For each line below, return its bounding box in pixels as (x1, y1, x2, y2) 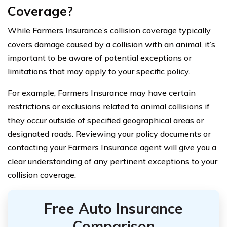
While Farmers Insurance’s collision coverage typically (8, 25, 211, 36)
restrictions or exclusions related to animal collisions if (8, 101, 210, 112)
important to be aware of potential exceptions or (8, 53, 192, 63)
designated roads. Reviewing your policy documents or (8, 129, 211, 139)
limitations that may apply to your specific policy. (8, 66, 190, 77)
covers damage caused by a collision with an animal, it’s (8, 39, 215, 50)
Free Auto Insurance (44, 200, 183, 218)
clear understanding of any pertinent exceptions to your (8, 156, 217, 167)
